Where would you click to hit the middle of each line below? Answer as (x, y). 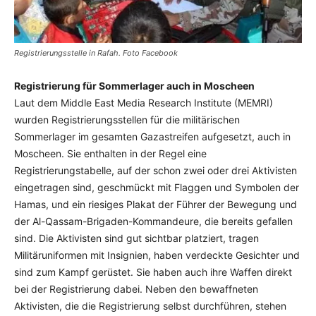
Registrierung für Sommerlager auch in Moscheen (134, 85)
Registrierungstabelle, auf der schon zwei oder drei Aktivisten (156, 170)
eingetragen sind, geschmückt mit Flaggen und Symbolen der (157, 187)
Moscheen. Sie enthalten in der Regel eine (110, 153)
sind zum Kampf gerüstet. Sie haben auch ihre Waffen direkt (153, 272)
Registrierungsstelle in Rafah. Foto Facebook (96, 53)
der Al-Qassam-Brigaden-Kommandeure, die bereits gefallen (153, 221)
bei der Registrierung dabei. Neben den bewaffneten (136, 288)
